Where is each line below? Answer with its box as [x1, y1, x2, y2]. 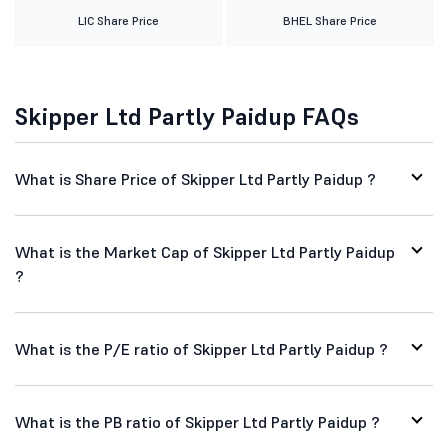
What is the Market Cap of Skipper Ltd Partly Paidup [15, 242, 395, 262]
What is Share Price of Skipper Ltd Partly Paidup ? [15, 169, 376, 189]
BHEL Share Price [282, 13, 377, 28]
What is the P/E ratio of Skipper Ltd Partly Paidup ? [15, 339, 388, 359]
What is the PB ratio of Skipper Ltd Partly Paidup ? [15, 412, 380, 432]
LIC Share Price [77, 13, 159, 28]
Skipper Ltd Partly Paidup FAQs [15, 101, 359, 132]
